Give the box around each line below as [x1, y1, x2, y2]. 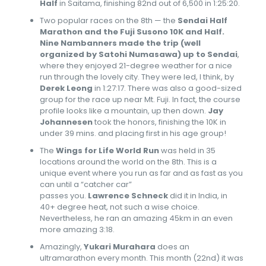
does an [155, 241, 189, 252]
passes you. [39, 190, 88, 201]
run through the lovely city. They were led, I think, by [39, 71, 234, 83]
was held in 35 [159, 145, 216, 156]
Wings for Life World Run [55, 145, 159, 156]
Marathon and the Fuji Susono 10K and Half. [39, 26, 224, 37]
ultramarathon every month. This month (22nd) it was [39, 252, 243, 264]
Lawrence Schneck [87, 190, 168, 201]
